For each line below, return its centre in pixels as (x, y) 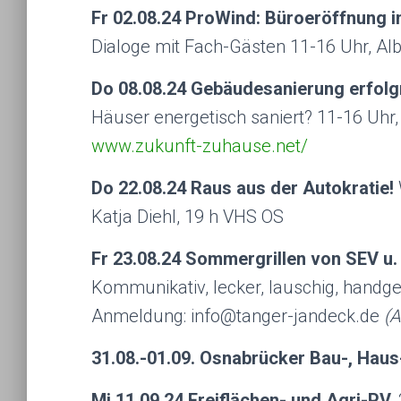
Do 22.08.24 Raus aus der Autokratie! (245, 188)
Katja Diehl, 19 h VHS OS (188, 217)
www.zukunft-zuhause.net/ (200, 146)
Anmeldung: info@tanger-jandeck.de (235, 316)
